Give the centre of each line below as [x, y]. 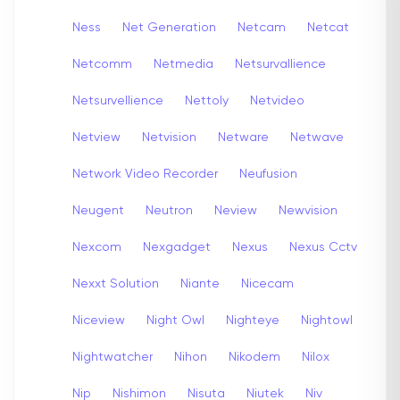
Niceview [99, 320]
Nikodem [254, 357]
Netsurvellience [118, 100]
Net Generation [169, 27]
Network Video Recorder [145, 174]
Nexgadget [177, 247]
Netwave [317, 137]
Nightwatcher [112, 357]
